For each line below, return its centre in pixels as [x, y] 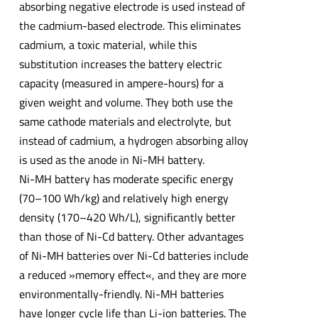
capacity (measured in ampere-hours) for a [121, 83]
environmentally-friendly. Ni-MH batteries [121, 294]
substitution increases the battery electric [120, 64]
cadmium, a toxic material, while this [108, 44]
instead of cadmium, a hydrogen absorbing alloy [133, 140]
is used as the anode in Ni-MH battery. [111, 159]
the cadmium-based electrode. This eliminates [130, 25]
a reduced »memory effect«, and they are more [132, 274]
